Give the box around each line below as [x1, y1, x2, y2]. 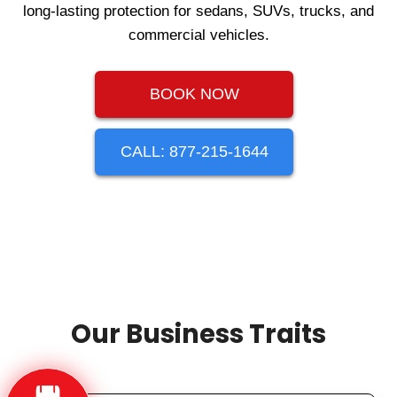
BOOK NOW [149, 85, 239, 104]
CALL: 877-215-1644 [120, 143, 269, 161]
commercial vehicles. [128, 27, 269, 44]
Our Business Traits [71, 316, 326, 353]
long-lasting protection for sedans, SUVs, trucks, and [23, 3, 374, 20]
